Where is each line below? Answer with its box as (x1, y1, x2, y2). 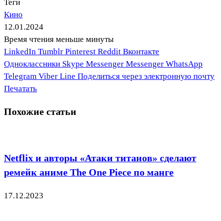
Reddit (98, 47, 121, 57)
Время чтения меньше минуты (4, 35, 113, 44)
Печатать (4, 84, 37, 94)
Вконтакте (123, 47, 159, 57)
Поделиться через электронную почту (77, 72, 215, 81)
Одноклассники (4, 59, 60, 69)
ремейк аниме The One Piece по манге (4, 166, 174, 178)
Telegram (4, 72, 37, 81)
